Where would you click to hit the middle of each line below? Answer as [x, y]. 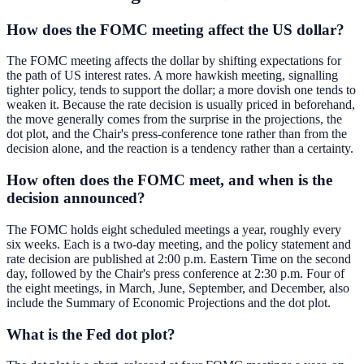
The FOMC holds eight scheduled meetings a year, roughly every [174, 229]
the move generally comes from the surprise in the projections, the [174, 119]
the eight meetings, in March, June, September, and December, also [178, 288]
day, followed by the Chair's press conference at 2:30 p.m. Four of [175, 273]
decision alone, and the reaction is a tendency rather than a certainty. [180, 149]
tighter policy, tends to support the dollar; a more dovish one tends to [181, 90]
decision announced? [76, 198]
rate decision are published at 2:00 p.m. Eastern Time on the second [179, 258]
